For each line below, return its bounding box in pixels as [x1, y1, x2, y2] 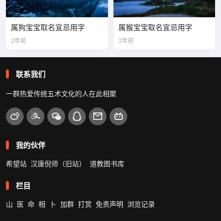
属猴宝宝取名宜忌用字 [118, 22, 192, 32]
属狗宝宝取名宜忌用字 [11, 22, 85, 32]
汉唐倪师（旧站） [31, 159, 86, 168]
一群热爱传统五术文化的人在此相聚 [6, 89, 116, 98]
